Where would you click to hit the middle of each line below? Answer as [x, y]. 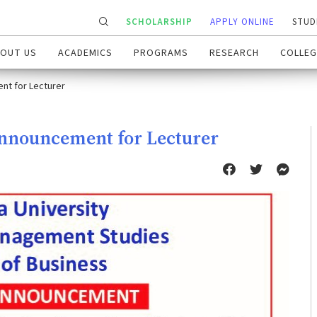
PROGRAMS [161, 53]
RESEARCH [234, 53]
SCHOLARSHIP [159, 22]
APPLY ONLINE [242, 22]
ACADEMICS [85, 53]
